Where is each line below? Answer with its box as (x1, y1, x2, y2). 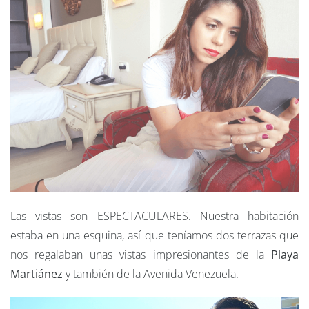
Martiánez (10, 266, 63, 282)
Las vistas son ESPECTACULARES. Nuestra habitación (10, 208, 299, 224)
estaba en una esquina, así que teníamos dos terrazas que (10, 228, 299, 243)
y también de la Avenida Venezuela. (63, 266, 241, 282)
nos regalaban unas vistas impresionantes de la (10, 247, 271, 263)
